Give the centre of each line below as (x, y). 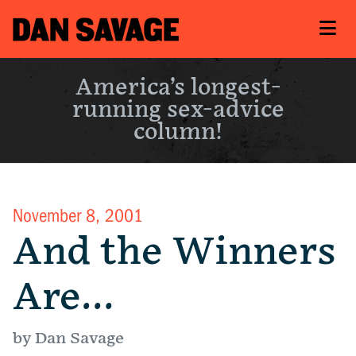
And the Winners (174, 253)
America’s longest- (178, 88)
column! (178, 133)
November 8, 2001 (78, 216)
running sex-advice (178, 110)
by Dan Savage (68, 339)
